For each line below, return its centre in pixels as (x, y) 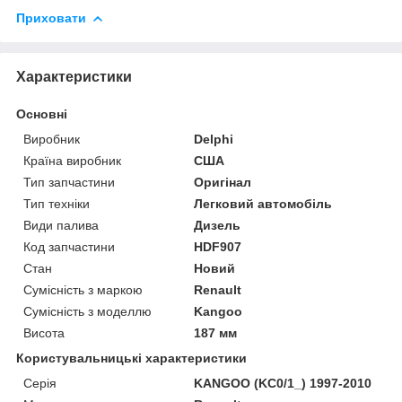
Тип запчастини (69, 182)
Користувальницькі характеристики (131, 358)
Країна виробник (72, 160)
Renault (218, 289)
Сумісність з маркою (83, 289)
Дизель (218, 225)
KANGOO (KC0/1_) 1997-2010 (283, 383)
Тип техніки (57, 203)
